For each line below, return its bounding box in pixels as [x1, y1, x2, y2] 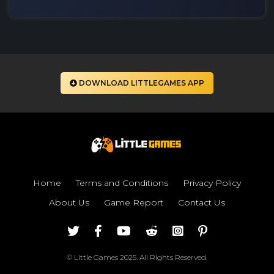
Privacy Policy [183, 177, 241, 188]
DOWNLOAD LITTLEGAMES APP [79, 78, 204, 87]
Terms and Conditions [76, 177, 168, 188]
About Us [49, 196, 89, 208]
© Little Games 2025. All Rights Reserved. [67, 252, 207, 262]
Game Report [104, 196, 163, 208]
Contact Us [178, 196, 225, 208]
